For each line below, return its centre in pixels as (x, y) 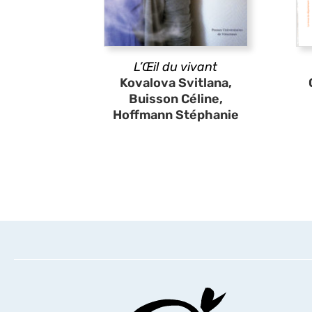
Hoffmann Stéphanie (175, 115)
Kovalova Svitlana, (175, 83)
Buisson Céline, (175, 99)
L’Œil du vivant (175, 67)
